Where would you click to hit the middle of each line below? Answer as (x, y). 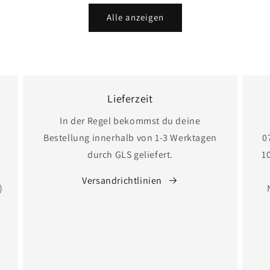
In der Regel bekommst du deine (130, 121)
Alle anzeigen (135, 17)
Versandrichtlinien (122, 180)
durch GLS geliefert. (130, 154)
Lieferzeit (130, 98)
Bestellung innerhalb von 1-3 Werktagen (130, 137)
